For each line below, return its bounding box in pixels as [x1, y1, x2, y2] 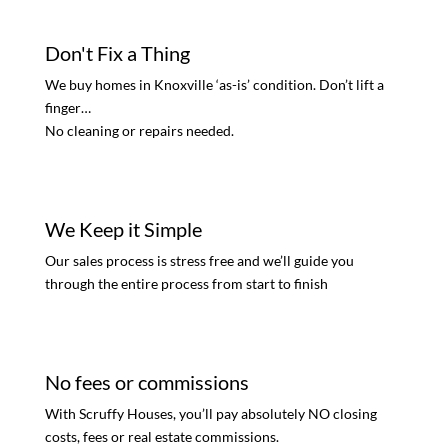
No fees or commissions [44, 370, 249, 395]
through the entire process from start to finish [44, 275, 328, 293]
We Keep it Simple [44, 217, 202, 242]
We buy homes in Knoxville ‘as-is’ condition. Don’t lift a [44, 76, 384, 94]
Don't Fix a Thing [44, 41, 190, 66]
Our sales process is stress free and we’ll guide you [44, 252, 354, 270]
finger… [44, 99, 91, 117]
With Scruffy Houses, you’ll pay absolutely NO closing [44, 405, 377, 423]
